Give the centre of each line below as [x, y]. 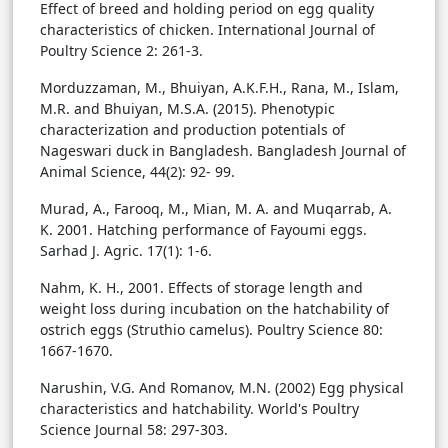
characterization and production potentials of [192, 130]
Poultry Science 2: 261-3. [121, 51]
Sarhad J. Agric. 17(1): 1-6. [126, 251]
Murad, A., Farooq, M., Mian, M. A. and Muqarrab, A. [216, 209]
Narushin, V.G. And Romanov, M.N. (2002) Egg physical [222, 388]
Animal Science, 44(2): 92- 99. [137, 172]
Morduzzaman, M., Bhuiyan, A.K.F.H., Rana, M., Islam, [219, 88]
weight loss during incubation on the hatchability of [214, 309]
